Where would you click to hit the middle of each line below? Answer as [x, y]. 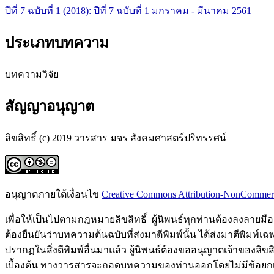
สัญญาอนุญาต [50, 107]
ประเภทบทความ [57, 43]
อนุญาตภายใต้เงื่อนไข [53, 194]
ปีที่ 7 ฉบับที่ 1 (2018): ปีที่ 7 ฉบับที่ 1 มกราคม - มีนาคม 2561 [128, 11]
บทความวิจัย [32, 75]
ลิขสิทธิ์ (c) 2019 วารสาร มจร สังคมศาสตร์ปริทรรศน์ [116, 138]
